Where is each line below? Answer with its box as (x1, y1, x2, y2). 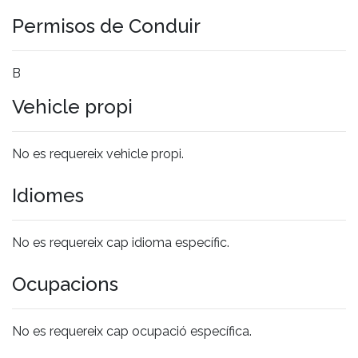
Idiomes (12, 183, 84, 207)
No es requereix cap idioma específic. (12, 234, 229, 250)
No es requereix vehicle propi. (12, 145, 184, 161)
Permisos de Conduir (12, 14, 201, 38)
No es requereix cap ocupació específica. (12, 323, 252, 339)
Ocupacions (12, 272, 118, 296)
